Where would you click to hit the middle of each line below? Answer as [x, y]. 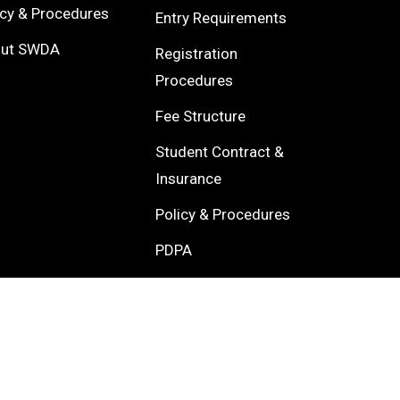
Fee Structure [201, 116]
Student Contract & [220, 152]
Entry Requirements [221, 18]
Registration [197, 54]
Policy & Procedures [223, 214]
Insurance [189, 179]
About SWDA [199, 286]
